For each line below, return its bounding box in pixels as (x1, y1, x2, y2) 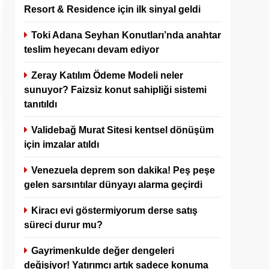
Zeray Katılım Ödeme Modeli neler (31, 70, 183, 80)
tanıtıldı (24, 98, 57, 109)
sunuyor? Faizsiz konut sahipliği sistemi (24, 84, 207, 95)
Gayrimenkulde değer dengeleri (31, 245, 174, 256)
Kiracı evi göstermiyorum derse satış (31, 205, 198, 216)
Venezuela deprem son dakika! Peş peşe (31, 165, 215, 175)
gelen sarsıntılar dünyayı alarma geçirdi (24, 179, 202, 190)
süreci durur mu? (24, 219, 103, 230)
